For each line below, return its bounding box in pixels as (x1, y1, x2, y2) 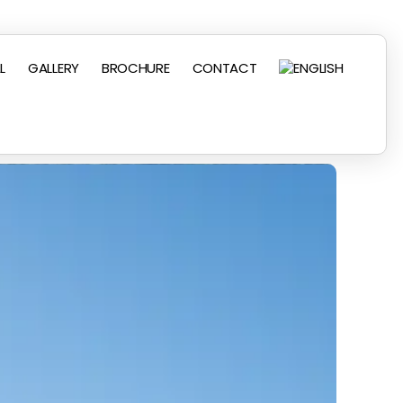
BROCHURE (101, 58, 170, 77)
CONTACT (192, 58, 257, 77)
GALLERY (28, 58, 79, 77)
